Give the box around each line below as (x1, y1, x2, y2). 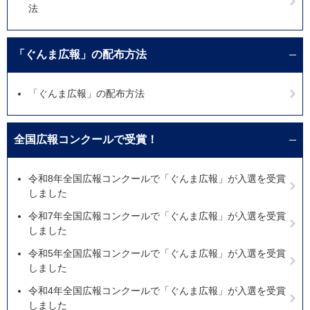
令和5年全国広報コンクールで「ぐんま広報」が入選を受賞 (28, 248, 286, 259)
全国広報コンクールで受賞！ (14, 134, 158, 146)
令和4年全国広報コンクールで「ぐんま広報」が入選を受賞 (28, 285, 286, 297)
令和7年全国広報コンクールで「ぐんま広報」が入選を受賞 (28, 210, 286, 222)
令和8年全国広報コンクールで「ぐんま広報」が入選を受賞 (28, 173, 286, 185)
